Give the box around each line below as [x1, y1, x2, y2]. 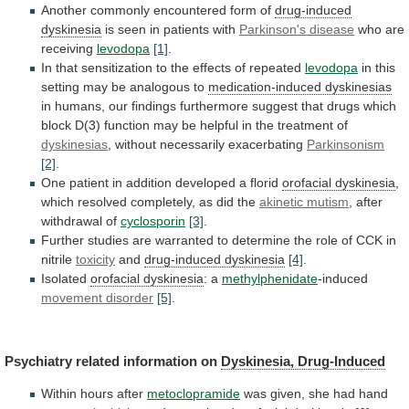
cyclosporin [121, 214, 185, 229]
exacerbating [228, 137, 303, 152]
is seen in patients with [101, 22, 239, 37]
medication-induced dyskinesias [208, 79, 392, 95]
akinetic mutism [259, 194, 349, 210]
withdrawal [41, 214, 102, 229]
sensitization [81, 60, 152, 76]
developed [175, 175, 236, 191]
